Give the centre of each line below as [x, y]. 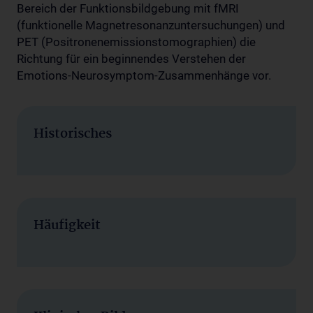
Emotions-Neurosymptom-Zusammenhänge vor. [144, 75]
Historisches [73, 134]
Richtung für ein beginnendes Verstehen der [131, 58]
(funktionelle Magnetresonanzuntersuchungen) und [151, 25]
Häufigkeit [67, 225]
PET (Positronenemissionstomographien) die [136, 42]
